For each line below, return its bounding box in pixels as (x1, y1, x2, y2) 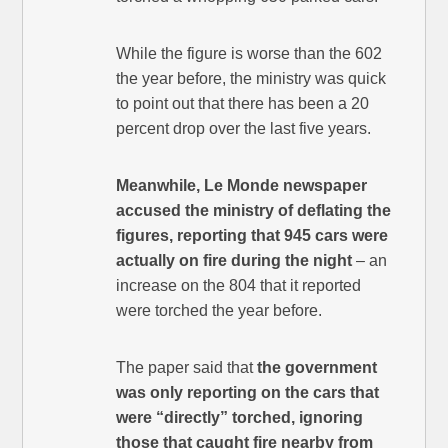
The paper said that (116, 359, 258, 377)
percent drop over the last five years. (116, 120, 372, 138)
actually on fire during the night (116, 252, 353, 270)
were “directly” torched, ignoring (116, 409, 364, 427)
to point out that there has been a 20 (116, 95, 370, 113)
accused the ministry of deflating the (116, 202, 392, 220)
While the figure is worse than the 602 (116, 45, 383, 63)
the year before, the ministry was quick (116, 70, 387, 88)
